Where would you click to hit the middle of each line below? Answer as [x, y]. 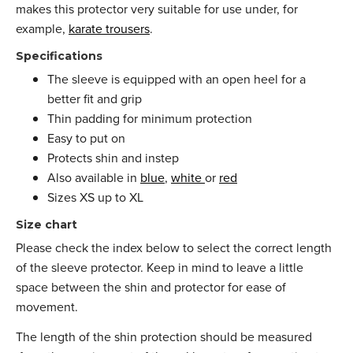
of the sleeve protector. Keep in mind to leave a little [160, 267]
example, [42, 28]
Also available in [94, 177]
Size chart [46, 224]
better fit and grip [95, 98]
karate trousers [109, 28]
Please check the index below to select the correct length [174, 247]
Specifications [59, 56]
